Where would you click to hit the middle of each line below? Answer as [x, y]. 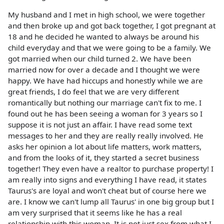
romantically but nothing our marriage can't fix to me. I [105, 103]
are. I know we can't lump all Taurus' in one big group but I [111, 202]
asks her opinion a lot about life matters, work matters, [105, 147]
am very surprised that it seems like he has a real [95, 213]
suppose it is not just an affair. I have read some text [100, 125]
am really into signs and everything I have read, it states [107, 180]
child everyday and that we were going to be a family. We [109, 48]
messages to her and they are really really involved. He [106, 136]
